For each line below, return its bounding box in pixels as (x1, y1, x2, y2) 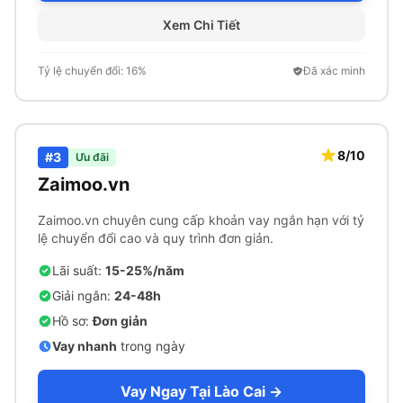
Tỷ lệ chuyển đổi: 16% (38, 64, 147, 77)
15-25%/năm (105, 263, 184, 278)
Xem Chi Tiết (163, 17, 240, 32)
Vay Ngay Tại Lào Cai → (121, 382, 282, 400)
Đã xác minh (303, 64, 365, 77)
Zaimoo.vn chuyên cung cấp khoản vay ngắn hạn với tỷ (38, 212, 364, 228)
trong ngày (117, 338, 185, 354)
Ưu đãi (76, 150, 109, 164)
